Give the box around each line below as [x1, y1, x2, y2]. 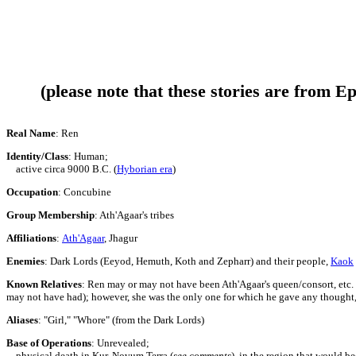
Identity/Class [6, 150, 68, 162]
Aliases [6, 314, 38, 326]
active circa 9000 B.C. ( [6, 163, 117, 175]
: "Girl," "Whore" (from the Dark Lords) [38, 314, 204, 326]
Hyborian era [117, 163, 172, 175]
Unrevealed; [97, 337, 149, 349]
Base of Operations [6, 337, 91, 349]
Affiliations [6, 232, 56, 244]
